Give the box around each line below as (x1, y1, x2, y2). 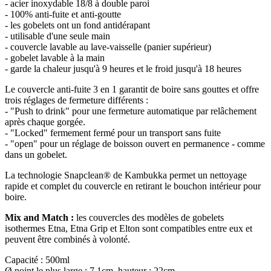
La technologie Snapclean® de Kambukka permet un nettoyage (5, 169, 247, 180)
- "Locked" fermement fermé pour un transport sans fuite (5, 127, 223, 138)
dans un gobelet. (5, 149, 72, 160)
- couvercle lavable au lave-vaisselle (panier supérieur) (5, 41, 214, 52)
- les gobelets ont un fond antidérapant (5, 19, 152, 30)
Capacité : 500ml (5, 254, 70, 265)
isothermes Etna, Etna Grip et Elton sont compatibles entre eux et (5, 223, 252, 233)
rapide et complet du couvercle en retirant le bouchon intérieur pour (5, 180, 261, 191)
